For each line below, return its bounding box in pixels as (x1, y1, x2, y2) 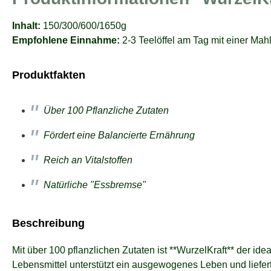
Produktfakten (12, 69, 85, 82)
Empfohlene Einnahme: (12, 35, 120, 46)
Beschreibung (12, 217, 85, 230)
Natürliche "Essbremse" (44, 180, 146, 191)
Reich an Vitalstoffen (44, 155, 132, 166)
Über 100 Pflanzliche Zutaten (44, 105, 169, 116)
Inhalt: (12, 21, 41, 31)
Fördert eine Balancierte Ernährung (44, 130, 195, 141)
